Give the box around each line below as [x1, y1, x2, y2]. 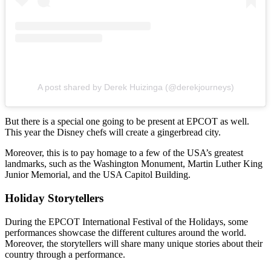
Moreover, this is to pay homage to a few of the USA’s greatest [5, 148, 243, 158]
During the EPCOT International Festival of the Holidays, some [5, 216, 248, 227]
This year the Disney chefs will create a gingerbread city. [5, 127, 221, 138]
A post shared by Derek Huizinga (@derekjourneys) [37, 82, 234, 93]
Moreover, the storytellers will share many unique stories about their [5, 238, 263, 249]
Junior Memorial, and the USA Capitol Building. [5, 169, 191, 180]
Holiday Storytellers [5, 192, 103, 205]
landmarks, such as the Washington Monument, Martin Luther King [5, 158, 263, 169]
